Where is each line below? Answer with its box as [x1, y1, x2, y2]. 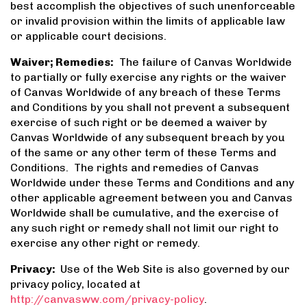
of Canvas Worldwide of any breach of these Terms [10, 86, 281, 99]
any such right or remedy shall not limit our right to [10, 221, 279, 235]
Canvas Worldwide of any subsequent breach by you [10, 131, 285, 145]
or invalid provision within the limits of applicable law [10, 14, 285, 28]
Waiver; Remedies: [10, 56, 114, 69]
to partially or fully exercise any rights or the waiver [10, 71, 286, 84]
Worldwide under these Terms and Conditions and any [10, 176, 294, 190]
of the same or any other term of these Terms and [10, 146, 276, 160]
